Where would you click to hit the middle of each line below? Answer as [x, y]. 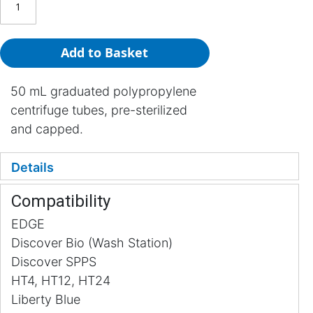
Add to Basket [105, 53]
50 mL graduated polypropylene [103, 91]
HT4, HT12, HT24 [61, 281]
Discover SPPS [54, 262]
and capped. [47, 129]
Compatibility [61, 201]
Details [32, 167]
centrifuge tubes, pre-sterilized [99, 110]
